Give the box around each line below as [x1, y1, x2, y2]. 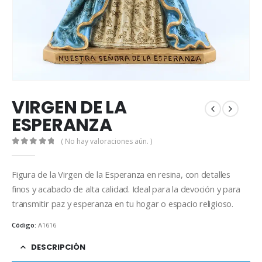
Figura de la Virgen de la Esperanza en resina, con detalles [12, 168, 230, 180]
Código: [12, 220, 38, 230]
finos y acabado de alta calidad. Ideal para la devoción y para [12, 182, 241, 195]
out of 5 [18, 147, 63, 156]
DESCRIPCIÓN [31, 241, 85, 253]
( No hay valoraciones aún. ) [61, 136, 153, 147]
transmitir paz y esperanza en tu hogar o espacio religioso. [12, 197, 233, 209]
